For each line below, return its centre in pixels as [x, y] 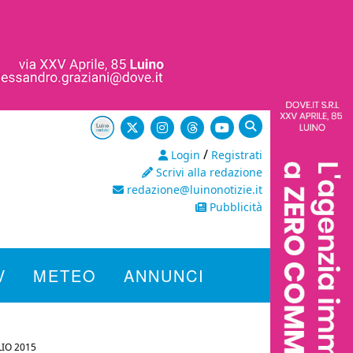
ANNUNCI [164, 275]
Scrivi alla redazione [208, 172]
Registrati [237, 155]
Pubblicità [234, 207]
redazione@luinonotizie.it [193, 190]
